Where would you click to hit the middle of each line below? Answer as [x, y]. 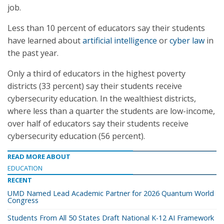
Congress [23, 200]
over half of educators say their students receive [98, 123]
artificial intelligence [120, 40]
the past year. [33, 53]
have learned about [45, 40]
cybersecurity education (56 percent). [76, 136]
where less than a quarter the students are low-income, [111, 111]
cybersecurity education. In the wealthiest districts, [102, 98]
